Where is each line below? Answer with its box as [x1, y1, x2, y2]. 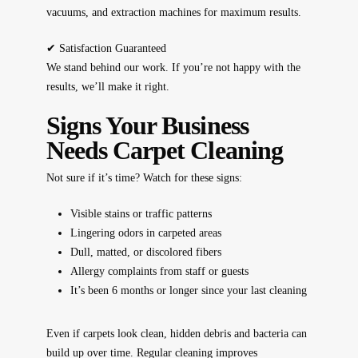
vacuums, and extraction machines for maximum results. [46, 6, 301, 19]
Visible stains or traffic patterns [70, 208, 212, 221]
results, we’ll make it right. [46, 81, 169, 93]
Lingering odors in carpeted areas [70, 227, 221, 240]
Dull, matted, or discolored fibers [70, 246, 221, 259]
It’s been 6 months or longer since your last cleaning [70, 284, 307, 297]
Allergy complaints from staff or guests [70, 265, 249, 278]
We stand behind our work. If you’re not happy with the [46, 62, 300, 74]
